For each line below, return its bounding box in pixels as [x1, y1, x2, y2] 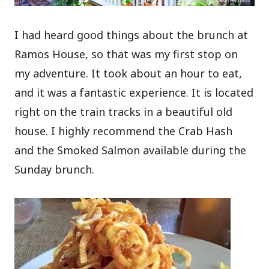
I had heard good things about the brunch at [14, 28, 249, 43]
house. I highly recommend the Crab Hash [14, 124, 233, 139]
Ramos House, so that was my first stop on [14, 47, 238, 62]
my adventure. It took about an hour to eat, [14, 66, 243, 81]
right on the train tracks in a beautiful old [14, 104, 233, 119]
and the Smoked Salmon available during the [14, 143, 247, 158]
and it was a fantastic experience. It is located [14, 85, 254, 100]
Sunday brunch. [14, 162, 95, 177]
